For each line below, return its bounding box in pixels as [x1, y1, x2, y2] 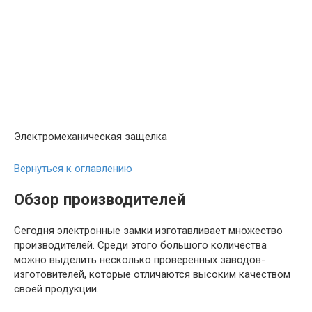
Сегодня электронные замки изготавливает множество [14, 224, 283, 237]
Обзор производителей [14, 190, 185, 209]
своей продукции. [14, 283, 99, 296]
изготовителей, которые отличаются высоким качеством [14, 268, 290, 281]
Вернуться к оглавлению [14, 162, 132, 175]
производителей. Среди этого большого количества [14, 239, 267, 252]
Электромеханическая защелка [14, 130, 167, 143]
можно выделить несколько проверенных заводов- [14, 253, 265, 267]
